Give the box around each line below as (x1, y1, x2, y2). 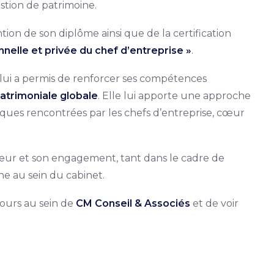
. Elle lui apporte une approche (98, 90, 251, 102)
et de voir (190, 198, 239, 209)
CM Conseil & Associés (76, 198, 190, 209)
